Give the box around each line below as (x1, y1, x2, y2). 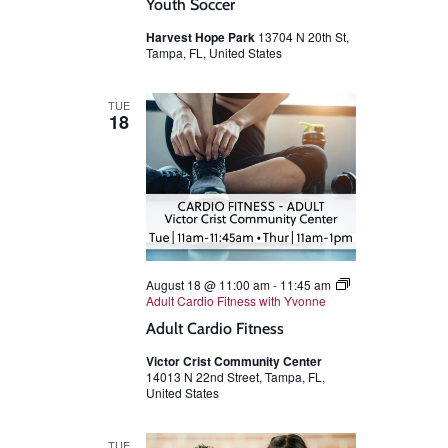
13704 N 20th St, (258, 28, 349, 46)
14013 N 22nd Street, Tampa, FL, (146, 368, 325, 386)
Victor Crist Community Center (146, 352, 322, 371)
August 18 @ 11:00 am (146, 276, 270, 294)
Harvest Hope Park (146, 28, 258, 47)
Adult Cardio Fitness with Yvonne (146, 292, 326, 310)
